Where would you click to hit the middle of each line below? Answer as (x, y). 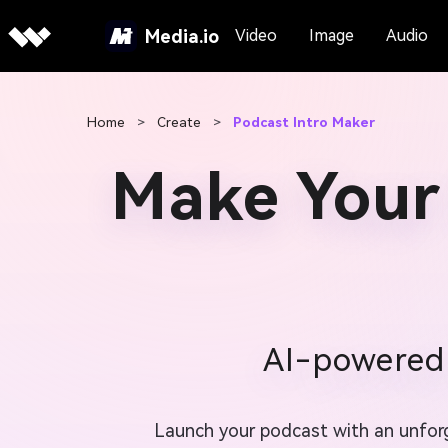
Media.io (181, 36)
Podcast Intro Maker (304, 122)
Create (181, 122)
